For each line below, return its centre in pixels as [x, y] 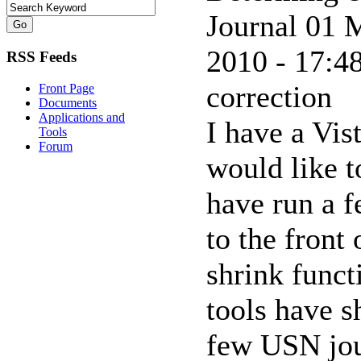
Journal [256, 26]
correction [269, 97]
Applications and [82, 117]
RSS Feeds [41, 57]
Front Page [66, 88]
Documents [68, 102]
